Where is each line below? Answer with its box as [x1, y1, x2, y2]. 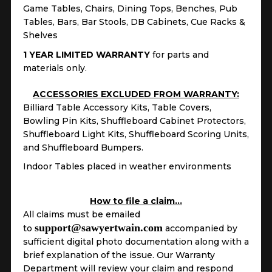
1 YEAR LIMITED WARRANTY [23, 49, 150, 60]
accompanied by [163, 222, 237, 234]
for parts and [150, 49, 209, 60]
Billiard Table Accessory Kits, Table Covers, [23, 101, 211, 113]
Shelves [23, 29, 58, 41]
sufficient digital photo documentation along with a [23, 236, 249, 247]
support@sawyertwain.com [35, 221, 163, 234]
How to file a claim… [90, 195, 182, 206]
